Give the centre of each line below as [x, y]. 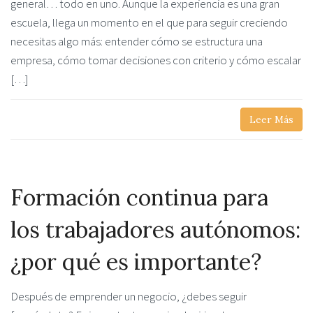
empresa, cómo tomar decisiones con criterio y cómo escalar [156, 60]
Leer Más [271, 119]
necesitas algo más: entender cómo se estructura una [137, 41]
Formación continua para [139, 197]
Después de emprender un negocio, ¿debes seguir [129, 296]
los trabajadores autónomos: [155, 229]
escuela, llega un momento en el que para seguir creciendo [149, 22]
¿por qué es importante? [136, 261]
